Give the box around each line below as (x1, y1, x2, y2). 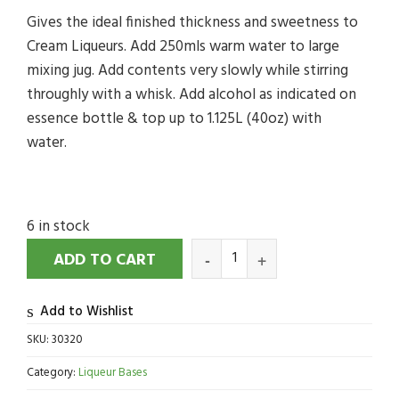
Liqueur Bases (78, 363, 147, 383)
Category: (27, 363, 78, 383)
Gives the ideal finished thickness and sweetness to (27, 11, 358, 36)
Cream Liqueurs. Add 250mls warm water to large (27, 35, 339, 60)
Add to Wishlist (40, 301, 134, 323)
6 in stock (27, 215, 90, 240)
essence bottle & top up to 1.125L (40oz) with (27, 107, 322, 132)
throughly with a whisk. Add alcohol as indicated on (27, 83, 356, 108)
